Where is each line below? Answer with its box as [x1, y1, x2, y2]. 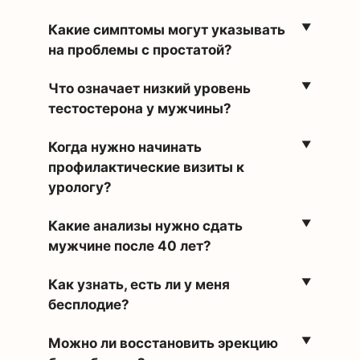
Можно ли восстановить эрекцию [48, 335, 278, 351]
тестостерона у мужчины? [48, 100, 231, 117]
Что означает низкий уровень [48, 80, 251, 96]
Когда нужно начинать [48, 139, 202, 155]
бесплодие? [48, 297, 129, 313]
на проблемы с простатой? [48, 42, 232, 58]
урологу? [48, 179, 112, 195]
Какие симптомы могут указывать [48, 22, 285, 38]
